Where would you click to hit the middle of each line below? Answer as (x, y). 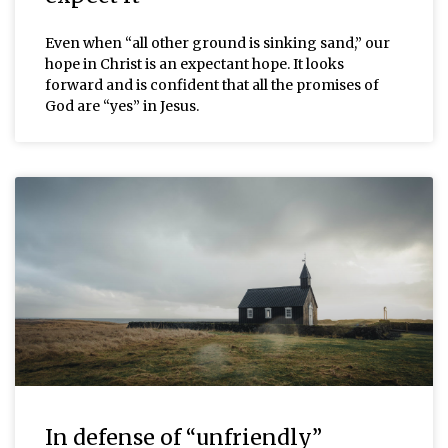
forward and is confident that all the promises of (212, 84)
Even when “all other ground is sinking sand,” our (217, 42)
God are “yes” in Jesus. (122, 105)
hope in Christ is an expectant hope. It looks (194, 63)
